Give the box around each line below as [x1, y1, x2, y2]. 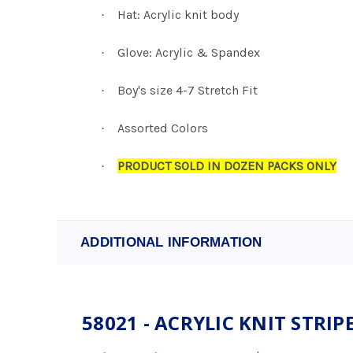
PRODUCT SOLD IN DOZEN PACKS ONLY [117, 158, 336, 173]
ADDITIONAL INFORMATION [80, 235, 262, 250]
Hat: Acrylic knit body [117, 7, 239, 22]
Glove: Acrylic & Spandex [117, 45, 260, 60]
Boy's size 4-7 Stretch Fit [117, 83, 258, 98]
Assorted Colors [117, 121, 208, 136]
